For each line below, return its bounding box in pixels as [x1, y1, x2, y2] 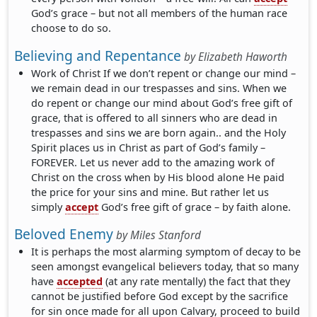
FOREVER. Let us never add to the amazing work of [31, 155, 275, 169]
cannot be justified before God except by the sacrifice [31, 289, 289, 303]
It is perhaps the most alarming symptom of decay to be [31, 244, 301, 258]
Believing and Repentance [14, 45, 181, 65]
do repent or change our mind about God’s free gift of [31, 96, 293, 110]
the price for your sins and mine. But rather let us [31, 185, 270, 199]
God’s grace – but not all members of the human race [31, 6, 288, 21]
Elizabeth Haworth [198, 49, 287, 64]
